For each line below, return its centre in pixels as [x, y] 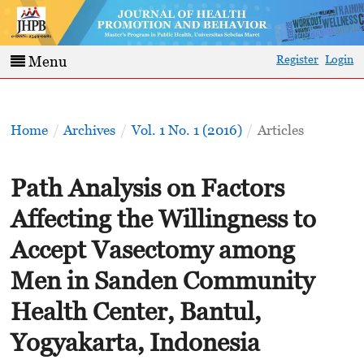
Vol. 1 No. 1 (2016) [186, 130]
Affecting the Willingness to [163, 218]
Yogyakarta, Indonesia [135, 342]
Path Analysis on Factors [147, 187]
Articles [280, 130]
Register [298, 59]
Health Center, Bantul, [135, 311]
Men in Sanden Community [162, 280]
